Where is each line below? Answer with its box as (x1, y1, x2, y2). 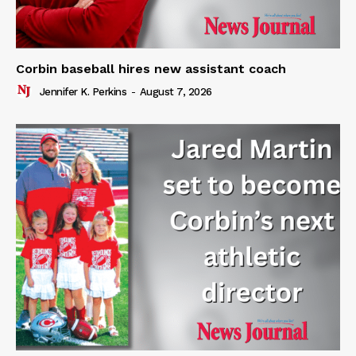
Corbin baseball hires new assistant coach (16, 60, 286, 76)
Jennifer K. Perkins (39, 86, 126, 99)
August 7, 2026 (139, 86, 212, 99)
